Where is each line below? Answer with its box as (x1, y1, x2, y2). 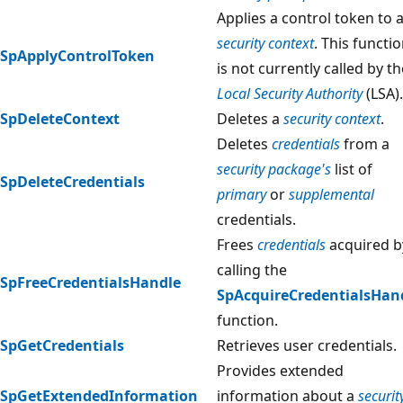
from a (340, 133, 390, 154)
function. (217, 309, 278, 330)
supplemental (289, 184, 374, 204)
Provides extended (217, 360, 344, 381)
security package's (217, 158, 331, 179)
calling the (217, 259, 287, 280)
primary (217, 184, 266, 204)
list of (331, 158, 372, 179)
